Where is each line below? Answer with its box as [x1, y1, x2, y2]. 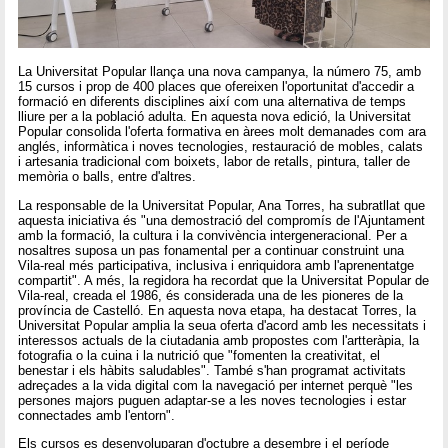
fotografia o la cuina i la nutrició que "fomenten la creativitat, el [18, 347, 381, 363]
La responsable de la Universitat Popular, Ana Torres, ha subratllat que [18, 197, 426, 213]
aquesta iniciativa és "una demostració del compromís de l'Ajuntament [18, 212, 426, 228]
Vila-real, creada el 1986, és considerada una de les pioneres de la [18, 287, 404, 303]
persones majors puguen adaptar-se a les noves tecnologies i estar [18, 392, 407, 408]
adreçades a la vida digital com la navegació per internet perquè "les [18, 377, 414, 393]
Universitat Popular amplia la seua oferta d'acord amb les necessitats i [18, 317, 427, 333]
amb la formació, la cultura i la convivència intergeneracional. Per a [18, 227, 408, 243]
